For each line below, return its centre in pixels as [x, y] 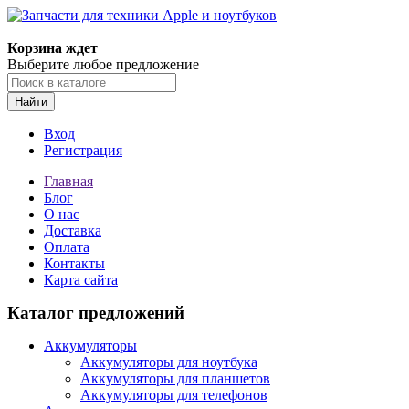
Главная [68, 181]
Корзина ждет [52, 48]
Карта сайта [81, 280]
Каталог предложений [96, 313]
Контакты [74, 263]
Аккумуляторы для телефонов [174, 395]
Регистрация [83, 150]
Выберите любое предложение [103, 64]
